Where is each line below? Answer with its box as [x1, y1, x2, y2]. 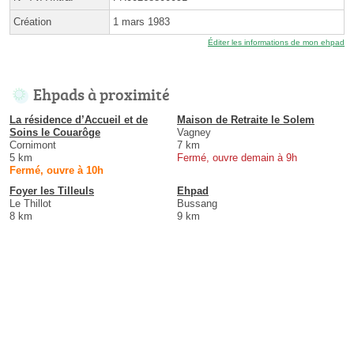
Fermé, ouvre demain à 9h [177, 152, 297, 164]
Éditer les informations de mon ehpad [208, 38, 345, 47]
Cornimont [9, 139, 56, 152]
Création [13, 16, 51, 28]
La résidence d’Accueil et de [9, 114, 148, 126]
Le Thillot [9, 198, 51, 210]
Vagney [177, 126, 211, 139]
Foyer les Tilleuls [9, 185, 94, 198]
